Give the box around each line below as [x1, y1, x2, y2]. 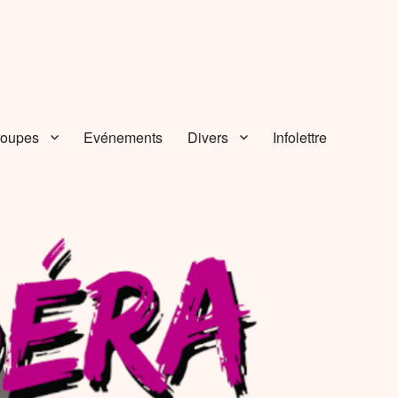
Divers [187, 126, 228, 147]
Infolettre [272, 126, 327, 147]
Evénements [83, 126, 163, 147]
